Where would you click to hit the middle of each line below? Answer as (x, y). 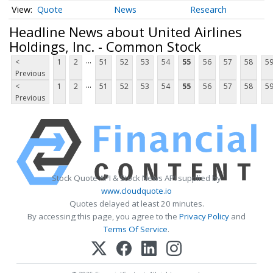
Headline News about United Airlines (126, 31)
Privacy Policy (204, 217)
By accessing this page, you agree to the (103, 217)
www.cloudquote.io (136, 191)
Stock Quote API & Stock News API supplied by (136, 178)
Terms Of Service (136, 229)
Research (209, 10)
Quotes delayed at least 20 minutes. (136, 204)
